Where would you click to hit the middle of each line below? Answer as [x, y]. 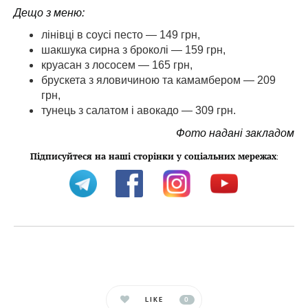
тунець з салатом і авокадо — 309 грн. [139, 110]
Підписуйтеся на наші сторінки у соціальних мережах [153, 156]
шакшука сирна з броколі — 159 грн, [133, 50]
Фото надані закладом [235, 133]
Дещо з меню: [49, 13]
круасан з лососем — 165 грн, [117, 65]
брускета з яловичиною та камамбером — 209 [158, 80]
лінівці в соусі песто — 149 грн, [121, 35]
